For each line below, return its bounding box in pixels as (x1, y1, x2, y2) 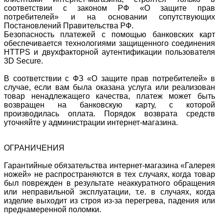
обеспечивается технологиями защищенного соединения (4, 39, 215, 47)
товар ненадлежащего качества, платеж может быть (4, 91, 215, 100)
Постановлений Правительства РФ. (4, 21, 133, 30)
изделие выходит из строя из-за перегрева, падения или (4, 196, 215, 205)
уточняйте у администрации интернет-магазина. (4, 118, 178, 127)
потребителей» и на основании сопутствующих (4, 12, 215, 21)
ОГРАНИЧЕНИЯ (4, 143, 65, 152)
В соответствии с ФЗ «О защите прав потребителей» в (4, 74, 215, 83)
